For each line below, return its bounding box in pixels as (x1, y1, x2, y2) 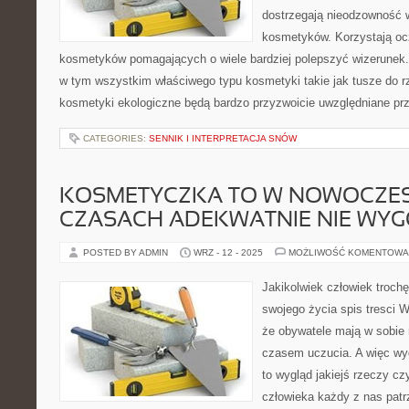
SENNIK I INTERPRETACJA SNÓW (149, 133, 297, 143)
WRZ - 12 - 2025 (194, 247, 263, 257)
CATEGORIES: (83, 133, 149, 143)
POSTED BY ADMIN (83, 247, 171, 257)
